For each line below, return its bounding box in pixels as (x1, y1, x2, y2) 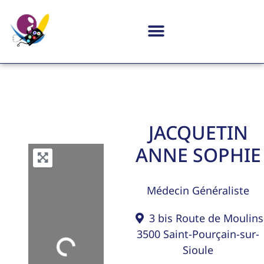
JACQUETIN (148, 119, 248, 145)
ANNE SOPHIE (135, 141, 261, 167)
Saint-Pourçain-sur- (163, 226, 259, 241)
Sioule (183, 242, 213, 257)
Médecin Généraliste (147, 183, 249, 197)
